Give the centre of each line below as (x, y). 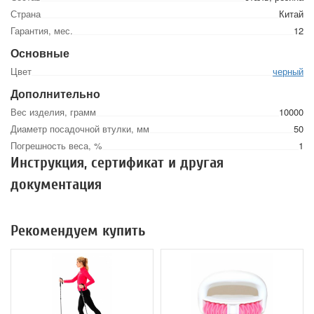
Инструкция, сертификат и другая (117, 163)
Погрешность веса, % (56, 145)
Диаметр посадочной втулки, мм (80, 129)
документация (56, 184)
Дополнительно (55, 94)
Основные (40, 53)
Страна (26, 14)
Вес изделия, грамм (53, 112)
